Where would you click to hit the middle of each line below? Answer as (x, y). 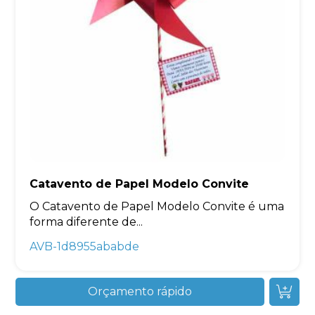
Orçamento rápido (140, 291)
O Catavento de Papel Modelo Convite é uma (157, 206)
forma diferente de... (86, 222)
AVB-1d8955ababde (85, 246)
